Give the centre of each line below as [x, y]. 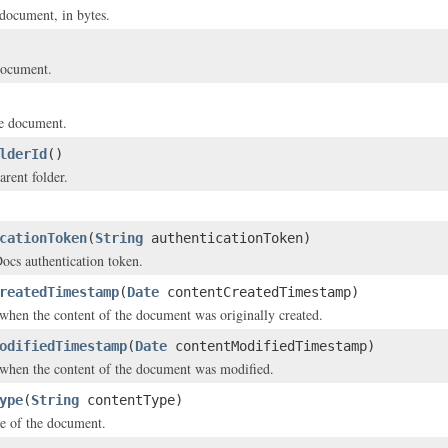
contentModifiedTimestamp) [271, 346]
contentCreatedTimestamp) [259, 292]
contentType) [131, 400]
